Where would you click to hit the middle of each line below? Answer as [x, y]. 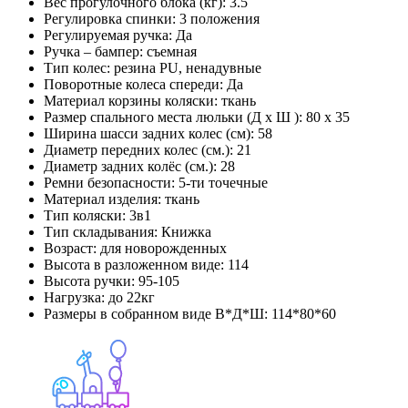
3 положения [219, 18]
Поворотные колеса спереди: [133, 84]
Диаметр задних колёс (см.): [130, 166]
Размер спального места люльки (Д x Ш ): [173, 117]
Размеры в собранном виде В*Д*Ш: [156, 313]
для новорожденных [163, 248]
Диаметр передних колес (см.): [138, 149]
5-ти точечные [223, 182]
